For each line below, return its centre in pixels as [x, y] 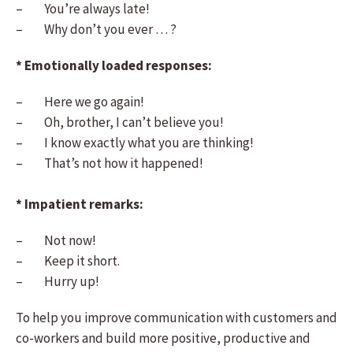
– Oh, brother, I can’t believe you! [120, 122]
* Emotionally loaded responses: [114, 65]
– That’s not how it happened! [110, 163]
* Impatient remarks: [80, 204]
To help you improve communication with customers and [176, 318]
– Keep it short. [68, 261]
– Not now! [56, 240]
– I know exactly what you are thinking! [135, 143]
